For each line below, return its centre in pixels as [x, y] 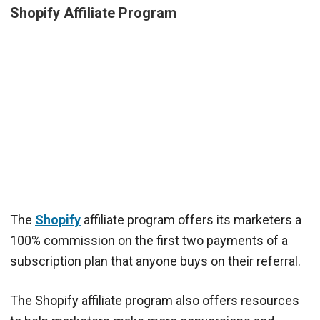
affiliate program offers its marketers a [191, 220]
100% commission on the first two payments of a [149, 241]
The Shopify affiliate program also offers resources [155, 301]
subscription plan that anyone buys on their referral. [155, 261]
